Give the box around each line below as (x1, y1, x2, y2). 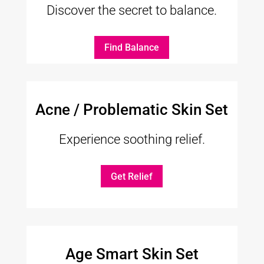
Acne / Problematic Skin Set (35, 100, 229, 118)
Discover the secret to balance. (47, 3, 217, 18)
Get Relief (111, 170, 153, 182)
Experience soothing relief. (58, 131, 205, 147)
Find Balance (104, 41, 160, 53)
